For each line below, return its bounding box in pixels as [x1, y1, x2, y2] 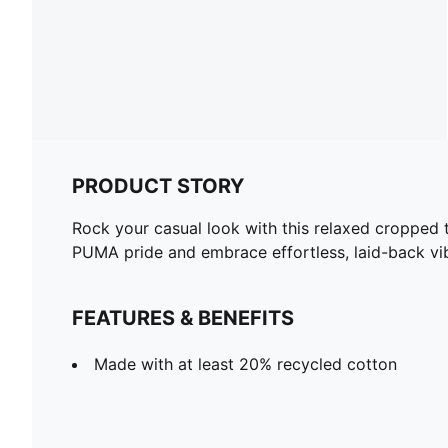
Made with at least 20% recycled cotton [94, 353, 397, 374]
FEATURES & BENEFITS [72, 305, 294, 330]
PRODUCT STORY [72, 173, 244, 198]
